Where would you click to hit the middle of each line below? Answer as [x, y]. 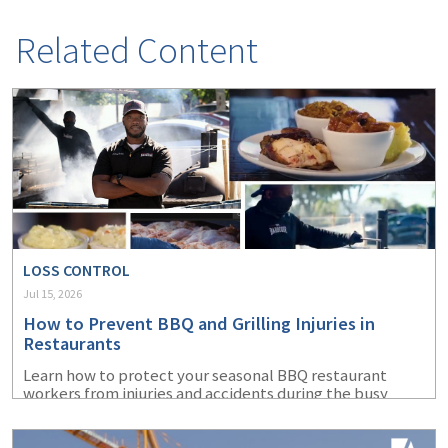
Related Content [136, 49]
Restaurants [72, 343]
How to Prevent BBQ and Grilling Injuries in [199, 323]
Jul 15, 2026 [52, 293]
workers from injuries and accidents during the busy [205, 392]
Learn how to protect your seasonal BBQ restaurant [205, 374]
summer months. [83, 410]
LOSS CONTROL [76, 269]
